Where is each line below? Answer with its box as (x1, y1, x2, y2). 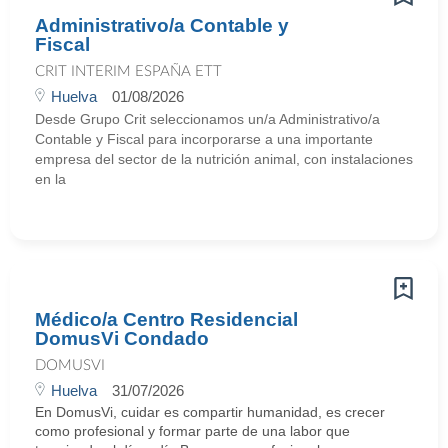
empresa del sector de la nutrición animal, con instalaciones (35, 151, 413, 167)
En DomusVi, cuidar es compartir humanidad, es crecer (35, 404, 385, 420)
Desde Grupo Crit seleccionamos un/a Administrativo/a (35, 111, 380, 127)
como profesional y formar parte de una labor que (35, 423, 350, 439)
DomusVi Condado (35, 328, 209, 349)
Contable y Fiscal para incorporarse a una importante (35, 131, 373, 147)
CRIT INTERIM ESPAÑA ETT (35, 64, 222, 79)
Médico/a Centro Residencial (35, 309, 298, 330)
